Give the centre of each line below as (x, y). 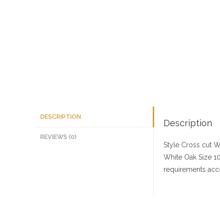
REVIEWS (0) (58, 137)
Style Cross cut (188, 145)
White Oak (180, 157)
